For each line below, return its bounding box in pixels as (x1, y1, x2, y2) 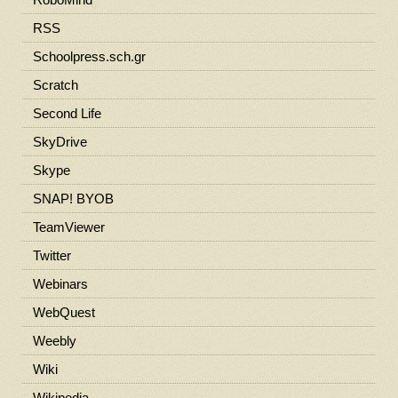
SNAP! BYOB (32, 190, 114, 206)
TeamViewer (32, 219, 105, 235)
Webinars (32, 275, 88, 291)
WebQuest (32, 304, 95, 320)
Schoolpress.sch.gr (32, 48, 146, 64)
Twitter (32, 247, 71, 263)
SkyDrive (32, 133, 87, 149)
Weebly (32, 332, 76, 348)
